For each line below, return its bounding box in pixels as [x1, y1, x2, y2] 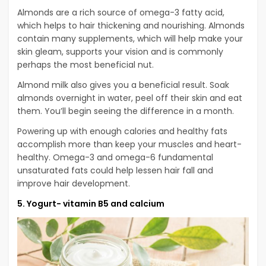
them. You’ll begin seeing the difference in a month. [17, 105, 234, 118]
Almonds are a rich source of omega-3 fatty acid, [17, 7, 224, 19]
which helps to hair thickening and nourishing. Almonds [17, 20, 245, 32]
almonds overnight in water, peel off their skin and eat [17, 92, 242, 104]
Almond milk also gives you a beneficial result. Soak [17, 79, 229, 91]
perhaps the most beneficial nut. [17, 59, 154, 71]
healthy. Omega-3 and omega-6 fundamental [17, 151, 213, 164]
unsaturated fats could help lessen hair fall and [17, 164, 213, 177]
